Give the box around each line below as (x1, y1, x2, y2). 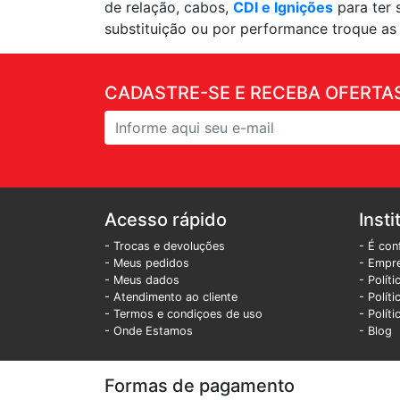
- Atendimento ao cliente (104, 290, 237, 304)
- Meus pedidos (104, 256, 189, 270)
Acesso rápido (104, 209, 227, 230)
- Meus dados (104, 273, 179, 287)
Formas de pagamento (104, 375, 295, 396)
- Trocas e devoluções (104, 239, 225, 253)
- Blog (359, 324, 392, 337)
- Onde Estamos (104, 324, 193, 337)
